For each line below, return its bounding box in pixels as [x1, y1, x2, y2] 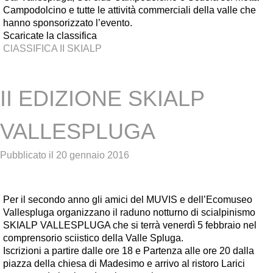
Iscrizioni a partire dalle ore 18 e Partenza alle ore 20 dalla [3, 246, 254, 256]
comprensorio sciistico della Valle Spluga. [3, 233, 183, 243]
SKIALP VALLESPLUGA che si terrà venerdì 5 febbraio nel [3, 220, 257, 230]
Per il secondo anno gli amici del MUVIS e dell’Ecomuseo [3, 194, 252, 205]
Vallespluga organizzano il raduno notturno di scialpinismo [3, 207, 255, 218]
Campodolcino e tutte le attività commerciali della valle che [3, 5, 256, 15]
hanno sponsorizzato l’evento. [3, 18, 132, 28]
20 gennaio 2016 [56, 150, 129, 160]
